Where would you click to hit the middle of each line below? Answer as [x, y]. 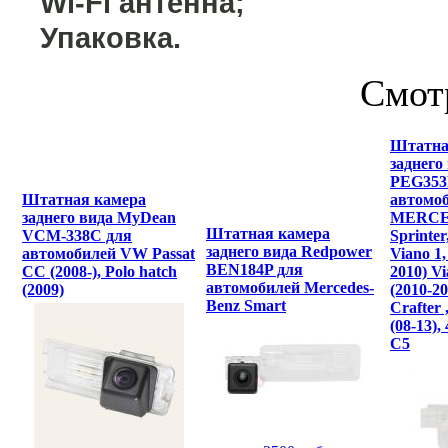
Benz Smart [246, 305]
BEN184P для [254, 269]
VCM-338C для [77, 235]
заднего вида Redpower [289, 251]
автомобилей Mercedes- [290, 287]
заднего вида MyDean [99, 217]
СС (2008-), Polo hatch [99, 271]
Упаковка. [110, 37]
